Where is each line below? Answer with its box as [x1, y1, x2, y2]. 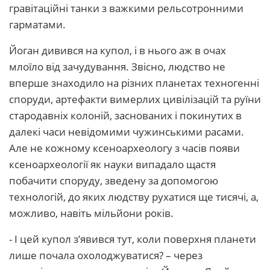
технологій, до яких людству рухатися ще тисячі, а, [9, 190, 259, 204]
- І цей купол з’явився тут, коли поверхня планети [9, 232, 256, 246]
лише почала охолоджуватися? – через [9, 248, 202, 262]
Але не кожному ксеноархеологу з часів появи [9, 141, 240, 155]
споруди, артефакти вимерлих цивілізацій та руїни [9, 92, 261, 106]
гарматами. [9, 17, 66, 31]
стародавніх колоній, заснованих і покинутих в [9, 108, 242, 122]
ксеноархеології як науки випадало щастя [9, 157, 216, 171]
